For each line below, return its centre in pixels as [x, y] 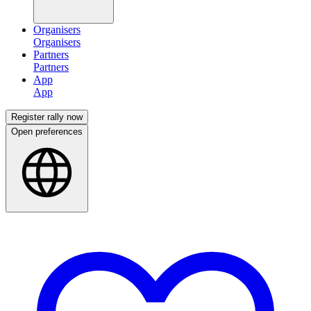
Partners [51, 55]
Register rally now [47, 117]
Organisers [57, 30]
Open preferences [47, 132]
